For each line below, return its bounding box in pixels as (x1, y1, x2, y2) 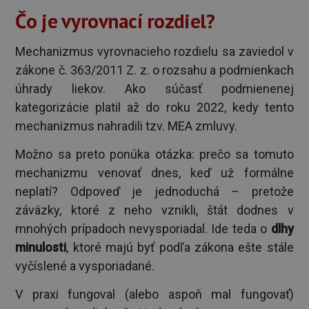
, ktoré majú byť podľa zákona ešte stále (66, 239, 294, 255)
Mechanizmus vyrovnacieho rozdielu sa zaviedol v (15, 43, 294, 59)
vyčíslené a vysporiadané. (15, 258, 155, 273)
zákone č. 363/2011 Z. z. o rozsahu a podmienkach (15, 62, 294, 77)
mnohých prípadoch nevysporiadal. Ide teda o (15, 221, 271, 236)
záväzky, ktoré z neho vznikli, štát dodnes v (15, 202, 294, 217)
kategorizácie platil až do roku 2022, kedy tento (15, 99, 294, 114)
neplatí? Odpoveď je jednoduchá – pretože (15, 183, 294, 199)
